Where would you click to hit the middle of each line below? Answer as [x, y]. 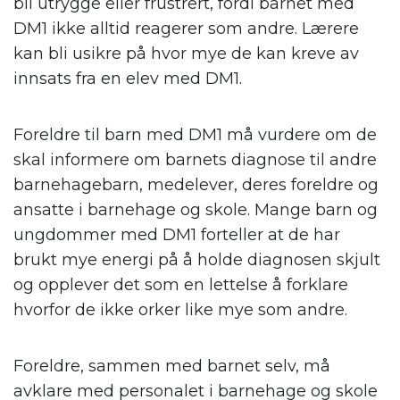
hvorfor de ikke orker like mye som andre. [180, 310]
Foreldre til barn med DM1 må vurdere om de [195, 135]
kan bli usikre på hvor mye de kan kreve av [186, 54]
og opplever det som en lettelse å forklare [181, 285]
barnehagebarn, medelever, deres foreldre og [196, 185]
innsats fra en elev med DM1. [128, 79]
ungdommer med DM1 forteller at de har [177, 235]
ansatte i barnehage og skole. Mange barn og [196, 210]
